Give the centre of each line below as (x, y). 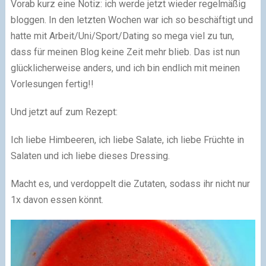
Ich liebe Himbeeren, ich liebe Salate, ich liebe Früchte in (127, 140)
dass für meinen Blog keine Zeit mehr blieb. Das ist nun (125, 52)
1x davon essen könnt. (57, 200)
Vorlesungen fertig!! (52, 84)
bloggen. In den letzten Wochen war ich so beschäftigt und (132, 20)
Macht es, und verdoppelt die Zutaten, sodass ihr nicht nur (130, 184)
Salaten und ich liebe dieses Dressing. (90, 156)
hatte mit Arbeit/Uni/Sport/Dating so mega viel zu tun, (122, 36)
